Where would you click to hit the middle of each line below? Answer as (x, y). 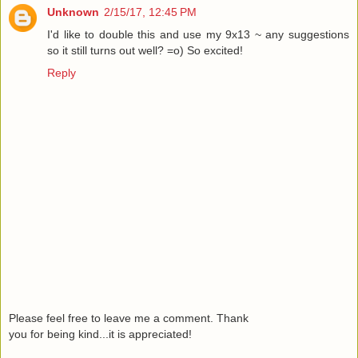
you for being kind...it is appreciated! (100, 334)
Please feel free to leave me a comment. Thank (129, 318)
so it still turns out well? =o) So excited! (145, 50)
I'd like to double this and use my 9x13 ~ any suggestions (198, 34)
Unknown (73, 12)
